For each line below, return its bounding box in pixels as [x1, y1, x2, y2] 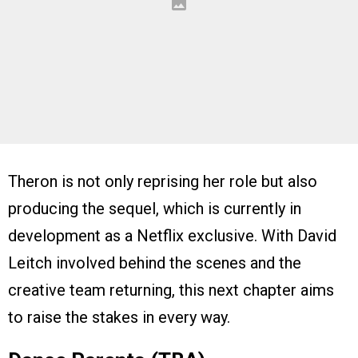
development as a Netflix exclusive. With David [8, 225, 336, 245]
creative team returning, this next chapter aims [8, 280, 334, 300]
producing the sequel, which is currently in [8, 198, 301, 218]
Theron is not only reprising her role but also [8, 171, 317, 191]
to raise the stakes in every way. [8, 307, 230, 327]
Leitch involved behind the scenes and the [8, 253, 301, 272]
